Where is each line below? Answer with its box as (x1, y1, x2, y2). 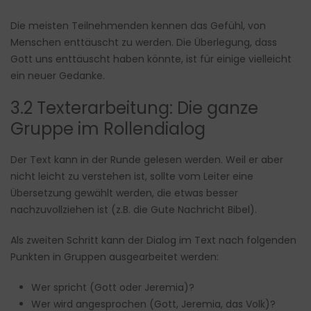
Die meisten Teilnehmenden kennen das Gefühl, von (10, 19, 266, 33)
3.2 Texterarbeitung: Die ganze (10, 96, 258, 120)
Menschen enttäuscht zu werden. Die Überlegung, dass (10, 35, 277, 50)
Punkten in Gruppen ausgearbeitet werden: (10, 250, 219, 264)
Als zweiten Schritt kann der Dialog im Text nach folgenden (10, 233, 296, 248)
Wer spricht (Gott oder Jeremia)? (31, 280, 194, 295)
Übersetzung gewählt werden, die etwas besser (10, 186, 238, 201)
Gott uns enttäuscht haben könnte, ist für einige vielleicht (10, 52, 292, 67)
